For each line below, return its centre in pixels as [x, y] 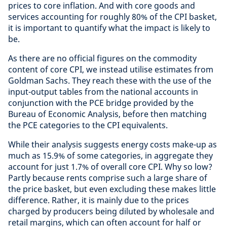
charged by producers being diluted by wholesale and [111, 211]
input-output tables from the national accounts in [103, 92]
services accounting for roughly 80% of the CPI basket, [112, 17]
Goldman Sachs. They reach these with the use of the [110, 81]
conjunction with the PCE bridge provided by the [101, 103]
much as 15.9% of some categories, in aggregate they [110, 156]
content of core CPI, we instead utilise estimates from [111, 69]
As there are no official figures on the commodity [102, 58]
